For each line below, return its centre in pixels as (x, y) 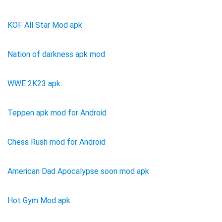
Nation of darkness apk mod (56, 54)
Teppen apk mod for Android (57, 112)
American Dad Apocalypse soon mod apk (78, 171)
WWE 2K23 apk (34, 83)
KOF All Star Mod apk (45, 25)
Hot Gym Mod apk (39, 200)
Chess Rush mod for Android (56, 142)
